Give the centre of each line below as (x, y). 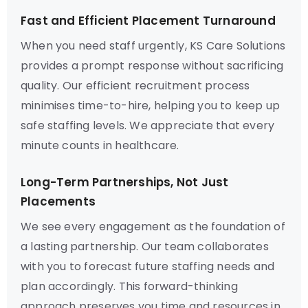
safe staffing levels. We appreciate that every (148, 125)
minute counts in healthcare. (100, 145)
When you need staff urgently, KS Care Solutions (153, 46)
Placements (58, 201)
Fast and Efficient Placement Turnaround (148, 21)
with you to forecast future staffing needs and (148, 266)
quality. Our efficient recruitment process (135, 86)
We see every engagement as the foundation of (153, 227)
